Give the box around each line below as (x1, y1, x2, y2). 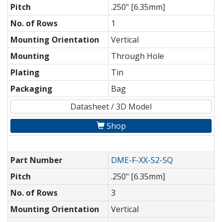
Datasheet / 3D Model (70, 101, 152, 112)
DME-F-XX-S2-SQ (111, 155, 173, 166)
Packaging (10, 83, 53, 95)
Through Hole (111, 51, 164, 62)
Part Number (10, 155, 62, 166)
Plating (10, 67, 40, 78)
